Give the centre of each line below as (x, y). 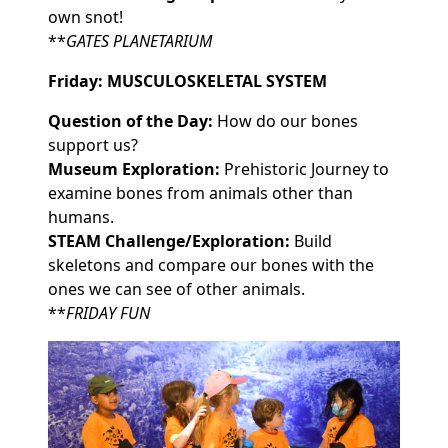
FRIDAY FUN (108, 312)
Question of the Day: (132, 120)
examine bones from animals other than (200, 192)
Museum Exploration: (134, 168)
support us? (97, 144)
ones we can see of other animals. (178, 288)
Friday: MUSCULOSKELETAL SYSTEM (187, 80)
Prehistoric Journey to (304, 168)
